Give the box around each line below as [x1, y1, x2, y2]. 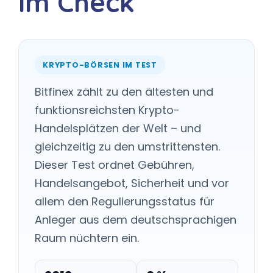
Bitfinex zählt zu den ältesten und [35, 84, 213, 99]
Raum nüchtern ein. [35, 230, 139, 246]
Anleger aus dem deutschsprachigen [35, 212, 236, 227]
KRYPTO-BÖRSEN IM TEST [43, 60, 157, 70]
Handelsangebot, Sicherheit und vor [35, 175, 229, 191]
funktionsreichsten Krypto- [35, 102, 180, 118]
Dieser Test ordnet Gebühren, [35, 157, 194, 172]
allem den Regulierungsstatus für [35, 194, 214, 209]
